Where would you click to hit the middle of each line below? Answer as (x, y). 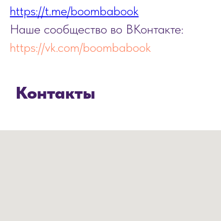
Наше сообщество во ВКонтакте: (97, 29)
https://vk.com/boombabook (80, 47)
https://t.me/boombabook (74, 11)
